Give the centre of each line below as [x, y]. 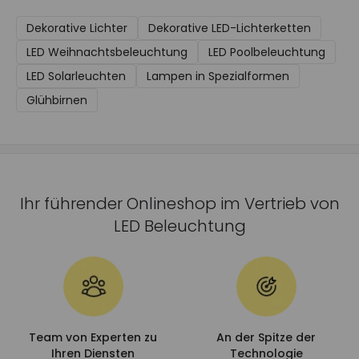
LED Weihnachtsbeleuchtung [107, 52]
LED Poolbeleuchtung [267, 52]
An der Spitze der [266, 337]
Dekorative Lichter [77, 28]
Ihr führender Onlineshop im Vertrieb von [179, 204]
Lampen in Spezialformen [218, 76]
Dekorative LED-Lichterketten [230, 28]
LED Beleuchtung [179, 226]
